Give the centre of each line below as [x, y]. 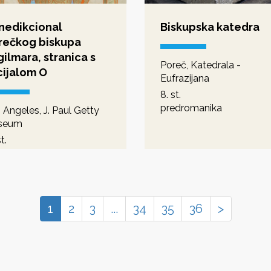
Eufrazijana [185, 78]
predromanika [191, 108]
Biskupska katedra [210, 27]
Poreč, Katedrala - [201, 65]
